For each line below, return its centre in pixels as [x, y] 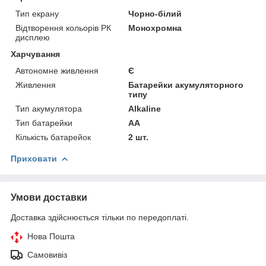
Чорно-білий [155, 13]
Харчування [35, 54]
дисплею [33, 37]
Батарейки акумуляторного [186, 85]
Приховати [34, 158]
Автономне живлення [57, 70]
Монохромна [155, 28]
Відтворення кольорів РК [63, 28]
